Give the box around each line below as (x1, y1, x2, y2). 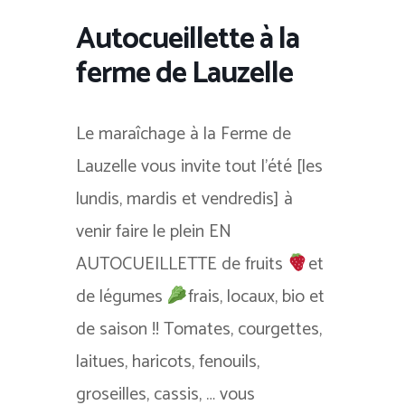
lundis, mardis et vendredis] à (76, 184, 293, 214)
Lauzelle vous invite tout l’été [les (76, 151, 323, 182)
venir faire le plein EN (76, 216, 231, 247)
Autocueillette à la (76, 14, 299, 64)
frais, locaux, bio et (187, 281, 325, 312)
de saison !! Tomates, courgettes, (76, 314, 322, 344)
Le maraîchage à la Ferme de (76, 118, 291, 149)
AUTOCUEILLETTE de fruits (76, 249, 287, 279)
